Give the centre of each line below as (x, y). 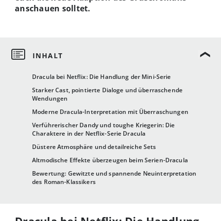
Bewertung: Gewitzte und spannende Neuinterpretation (114, 174)
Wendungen (50, 99)
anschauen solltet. (53, 8)
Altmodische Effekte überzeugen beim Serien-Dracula (110, 160)
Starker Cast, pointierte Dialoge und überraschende (108, 90)
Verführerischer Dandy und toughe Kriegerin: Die (104, 125)
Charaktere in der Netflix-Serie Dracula (89, 134)
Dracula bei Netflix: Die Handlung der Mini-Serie (102, 77)
